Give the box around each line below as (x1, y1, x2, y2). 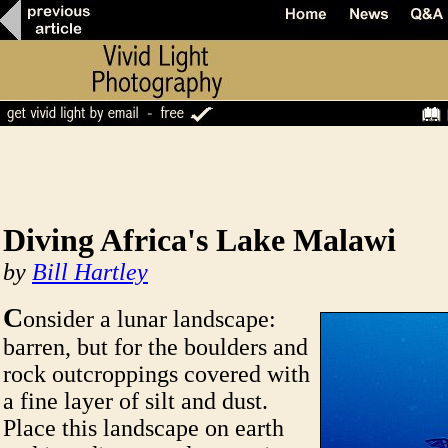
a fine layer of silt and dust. (3, 388, 268, 414)
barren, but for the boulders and (3, 334, 308, 360)
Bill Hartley (32, 259, 148, 285)
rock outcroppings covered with (3, 361, 310, 387)
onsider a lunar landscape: (23, 306, 276, 332)
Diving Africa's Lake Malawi (3, 222, 396, 258)
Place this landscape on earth (3, 415, 284, 441)
